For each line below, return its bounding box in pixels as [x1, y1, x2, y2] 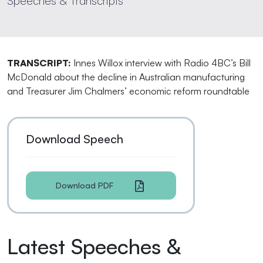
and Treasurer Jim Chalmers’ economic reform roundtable [7, 85, 249, 97]
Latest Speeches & [7, 233, 181, 259]
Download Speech [26, 131, 123, 146]
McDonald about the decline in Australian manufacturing [7, 71, 245, 83]
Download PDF [56, 180, 113, 190]
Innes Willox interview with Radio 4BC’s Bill [73, 57, 251, 69]
